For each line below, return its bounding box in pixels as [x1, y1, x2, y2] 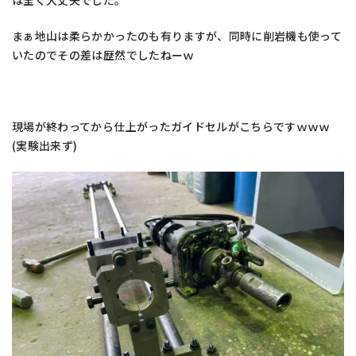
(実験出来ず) [12, 137, 78, 153]
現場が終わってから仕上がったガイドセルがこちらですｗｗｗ [12, 118, 331, 134]
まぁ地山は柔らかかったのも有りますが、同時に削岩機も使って [12, 27, 342, 44]
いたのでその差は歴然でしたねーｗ [12, 46, 195, 63]
